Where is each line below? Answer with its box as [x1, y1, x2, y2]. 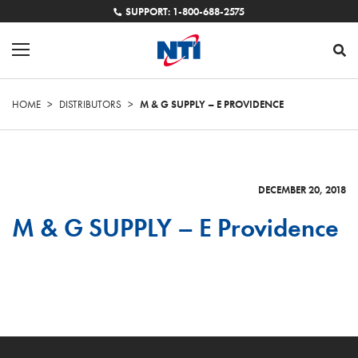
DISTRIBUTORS [59, 97, 121, 111]
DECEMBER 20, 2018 [258, 183, 346, 197]
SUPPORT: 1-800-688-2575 [125, 5, 245, 18]
